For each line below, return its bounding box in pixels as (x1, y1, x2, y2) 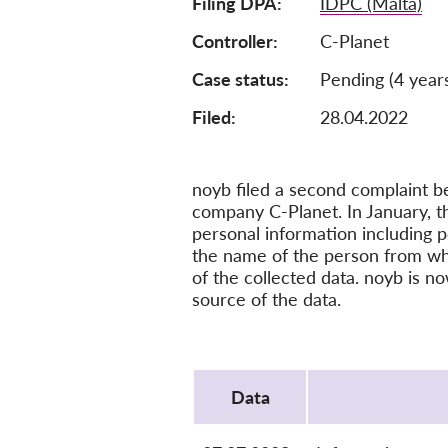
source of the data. (192, 288, 341, 311)
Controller (192, 30, 273, 53)
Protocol (192, 352, 260, 375)
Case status (192, 68, 284, 91)
